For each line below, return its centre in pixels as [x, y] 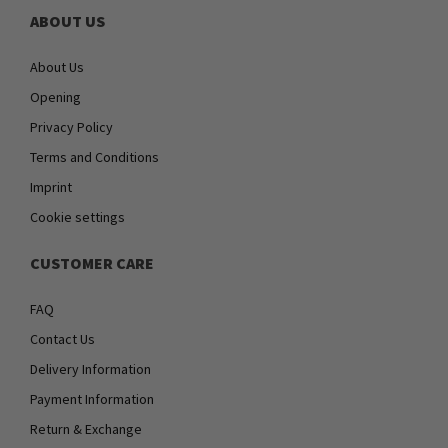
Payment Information [92, 398]
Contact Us [62, 338]
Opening [55, 96]
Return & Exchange [86, 428]
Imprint [51, 186]
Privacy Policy [71, 126]
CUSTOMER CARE [92, 262]
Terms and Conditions [94, 156]
